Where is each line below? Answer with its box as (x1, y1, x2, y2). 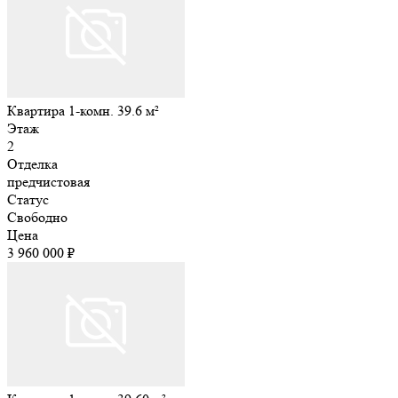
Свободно (7, 208, 68, 226)
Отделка (7, 155, 58, 172)
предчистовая (7, 172, 90, 190)
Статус (7, 190, 49, 208)
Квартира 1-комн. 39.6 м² (7, 101, 159, 119)
